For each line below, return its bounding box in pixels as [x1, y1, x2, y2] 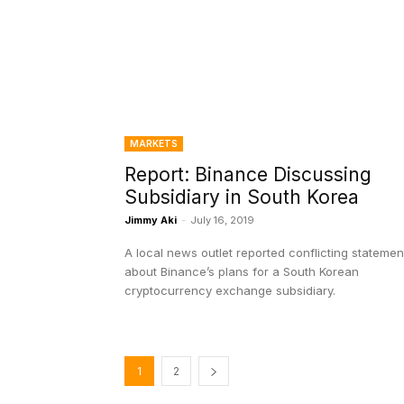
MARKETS [130, 138, 178, 150]
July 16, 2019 [190, 214, 254, 227]
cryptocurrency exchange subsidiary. [124, 283, 335, 298]
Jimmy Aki [124, 214, 177, 227]
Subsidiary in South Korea [124, 186, 359, 209]
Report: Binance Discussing [124, 163, 372, 187]
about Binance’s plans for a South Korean [124, 264, 359, 280]
